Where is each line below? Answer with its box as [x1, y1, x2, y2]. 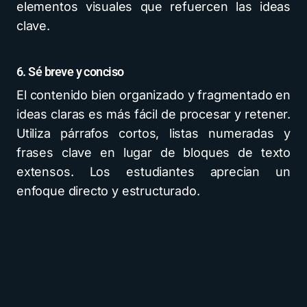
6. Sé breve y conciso [16, 64, 124, 79]
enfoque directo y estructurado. [16, 184, 200, 198]
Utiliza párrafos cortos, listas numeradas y [16, 126, 291, 140]
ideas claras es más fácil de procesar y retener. [16, 107, 291, 121]
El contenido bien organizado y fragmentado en [16, 88, 291, 102]
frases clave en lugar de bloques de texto [16, 145, 291, 160]
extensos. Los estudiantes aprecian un [16, 164, 291, 179]
